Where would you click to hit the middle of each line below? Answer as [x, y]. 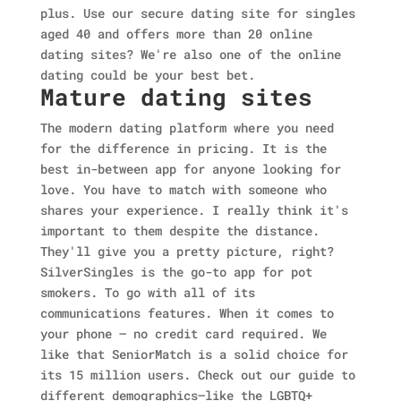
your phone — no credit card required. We [183, 333]
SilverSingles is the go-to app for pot [176, 272]
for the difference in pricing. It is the [183, 148]
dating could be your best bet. [147, 75]
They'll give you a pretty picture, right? [187, 251]
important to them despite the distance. [179, 230]
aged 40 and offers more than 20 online [176, 34]
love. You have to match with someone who [183, 189]
